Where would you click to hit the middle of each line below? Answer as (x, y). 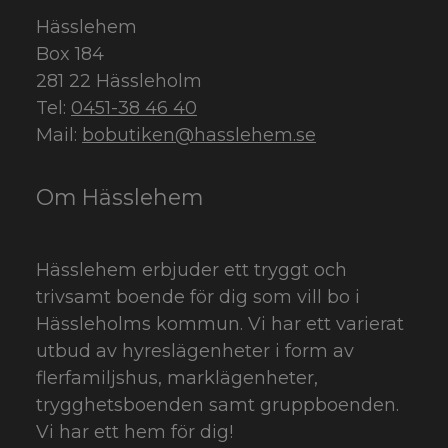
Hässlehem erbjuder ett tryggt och (191, 270)
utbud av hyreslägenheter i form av (195, 351)
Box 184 (70, 54)
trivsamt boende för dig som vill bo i (198, 297)
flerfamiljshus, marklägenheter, (177, 378)
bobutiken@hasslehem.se (199, 135)
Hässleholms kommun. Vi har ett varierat (220, 324)
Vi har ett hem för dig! (137, 432)
